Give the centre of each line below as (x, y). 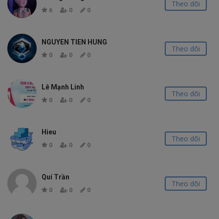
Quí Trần (55, 177)
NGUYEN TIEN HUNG (74, 42)
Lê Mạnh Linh (63, 87)
